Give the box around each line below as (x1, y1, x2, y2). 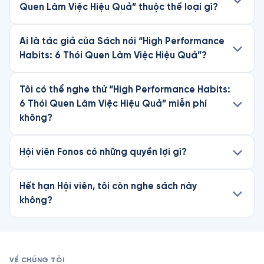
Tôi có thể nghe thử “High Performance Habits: (19, 84, 230, 94)
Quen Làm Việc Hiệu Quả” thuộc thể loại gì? (19, 2, 218, 12)
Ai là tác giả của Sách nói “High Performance (19, 36, 225, 46)
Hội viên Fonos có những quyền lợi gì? (19, 147, 187, 157)
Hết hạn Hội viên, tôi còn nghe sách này (19, 181, 197, 191)
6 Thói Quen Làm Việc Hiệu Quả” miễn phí (19, 98, 207, 108)
